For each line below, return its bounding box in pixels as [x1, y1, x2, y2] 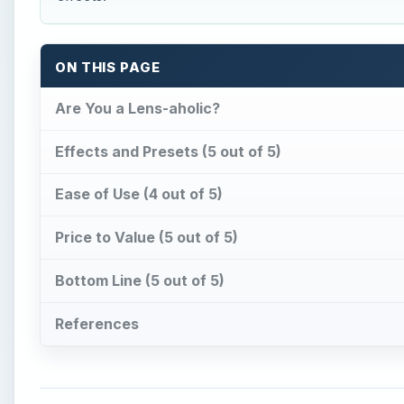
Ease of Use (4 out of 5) [55, 185, 223, 204]
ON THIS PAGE [55, 60, 161, 77]
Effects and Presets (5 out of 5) [55, 142, 281, 161]
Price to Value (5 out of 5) [55, 228, 238, 247]
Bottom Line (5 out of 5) [55, 271, 225, 290]
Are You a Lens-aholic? [55, 98, 220, 117]
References [55, 314, 139, 333]
